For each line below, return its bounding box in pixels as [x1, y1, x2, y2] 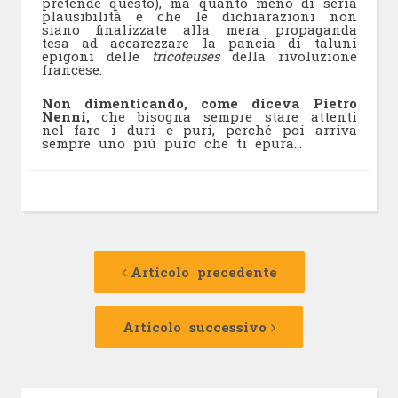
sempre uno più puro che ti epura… [41, 133, 302, 152]
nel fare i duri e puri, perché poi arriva [41, 120, 357, 139]
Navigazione [27, 243, 156, 270]
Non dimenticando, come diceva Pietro [41, 93, 357, 112]
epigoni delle [41, 47, 152, 66]
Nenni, [41, 107, 102, 125]
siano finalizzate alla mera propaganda [41, 20, 357, 39]
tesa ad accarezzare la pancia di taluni [41, 34, 357, 52]
